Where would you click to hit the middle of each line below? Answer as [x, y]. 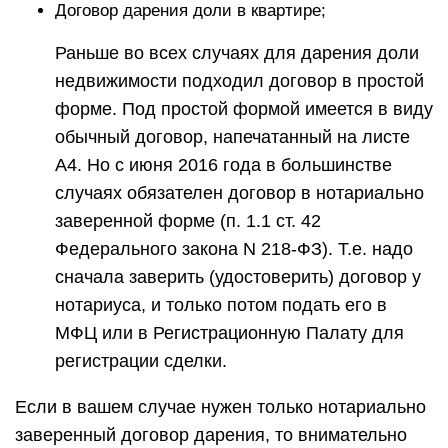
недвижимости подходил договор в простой [239, 81]
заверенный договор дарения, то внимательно [211, 435]
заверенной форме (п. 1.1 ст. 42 [188, 221]
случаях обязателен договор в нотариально [239, 193]
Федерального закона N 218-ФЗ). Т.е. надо [234, 249]
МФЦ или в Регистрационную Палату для [229, 333]
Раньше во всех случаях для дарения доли [237, 53]
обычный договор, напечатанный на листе [232, 137]
